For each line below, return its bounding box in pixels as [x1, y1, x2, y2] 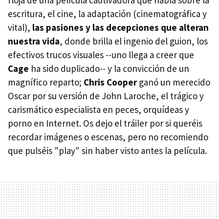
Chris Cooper [84, 76, 137, 88]
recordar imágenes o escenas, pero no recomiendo [8, 131, 208, 143]
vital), [8, 21, 32, 33]
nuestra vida [8, 35, 60, 47]
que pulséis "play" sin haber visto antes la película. [8, 144, 207, 156]
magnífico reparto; [8, 76, 84, 88]
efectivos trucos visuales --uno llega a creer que [8, 48, 194, 61]
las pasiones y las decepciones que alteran [32, 21, 209, 33]
